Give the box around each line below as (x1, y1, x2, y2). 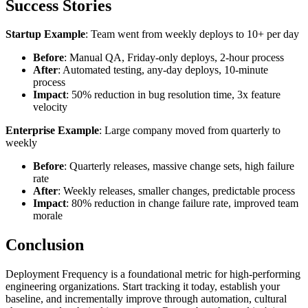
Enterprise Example (5, 124, 99, 137)
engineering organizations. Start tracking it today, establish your (5, 280, 280, 293)
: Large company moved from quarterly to (99, 124, 280, 137)
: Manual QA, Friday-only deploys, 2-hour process (64, 52, 284, 64)
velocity (33, 101, 67, 113)
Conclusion (5, 236, 84, 254)
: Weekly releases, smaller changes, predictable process (58, 185, 295, 197)
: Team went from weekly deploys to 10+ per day (85, 28, 299, 41)
